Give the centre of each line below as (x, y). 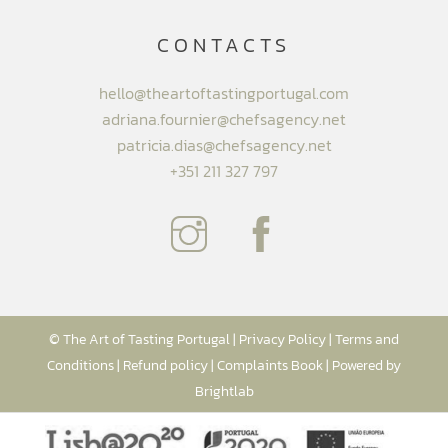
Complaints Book (270, 364)
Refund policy (165, 364)
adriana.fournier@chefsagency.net (224, 118)
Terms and (367, 338)
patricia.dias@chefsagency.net (224, 144)
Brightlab (224, 390)
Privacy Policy (282, 338)
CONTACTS (224, 45)
